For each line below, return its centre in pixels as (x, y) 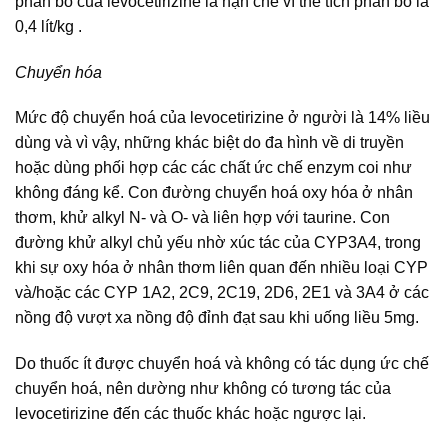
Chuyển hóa (58, 72)
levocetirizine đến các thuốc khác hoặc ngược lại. (190, 414)
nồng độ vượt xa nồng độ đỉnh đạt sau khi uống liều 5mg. (217, 318)
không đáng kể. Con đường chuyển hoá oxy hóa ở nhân (214, 193)
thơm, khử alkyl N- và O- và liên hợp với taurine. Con (202, 218)
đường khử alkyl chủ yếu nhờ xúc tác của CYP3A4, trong (218, 243)
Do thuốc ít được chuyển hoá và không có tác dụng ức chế (222, 364)
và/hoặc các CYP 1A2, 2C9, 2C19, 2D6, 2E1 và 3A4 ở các (222, 293)
